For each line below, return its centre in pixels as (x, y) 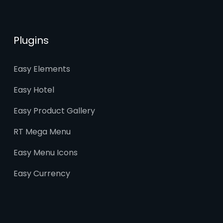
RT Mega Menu (42, 132)
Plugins (31, 41)
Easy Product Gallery (54, 111)
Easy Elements (42, 69)
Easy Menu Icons (45, 153)
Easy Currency (42, 174)
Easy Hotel (34, 90)
